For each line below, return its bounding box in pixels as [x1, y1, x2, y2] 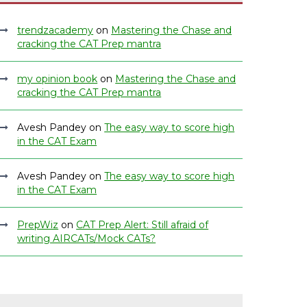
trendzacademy [17, 24, 94, 36]
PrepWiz [17, 219, 59, 231]
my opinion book [17, 73, 98, 85]
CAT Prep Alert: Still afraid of [76, 219, 209, 231]
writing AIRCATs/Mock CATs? [17, 232, 156, 245]
